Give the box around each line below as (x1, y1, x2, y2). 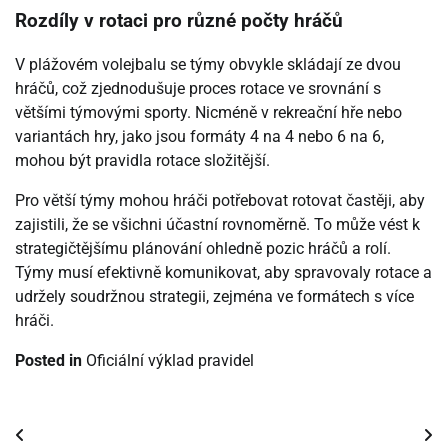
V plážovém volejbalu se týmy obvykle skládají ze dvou (15, 55, 401, 75)
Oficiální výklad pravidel (86, 351, 254, 371)
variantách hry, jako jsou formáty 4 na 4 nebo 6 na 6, (15, 127, 384, 147)
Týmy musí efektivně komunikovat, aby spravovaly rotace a (15, 263, 432, 283)
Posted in (15, 351, 86, 371)
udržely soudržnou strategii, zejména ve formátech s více (15, 287, 414, 307)
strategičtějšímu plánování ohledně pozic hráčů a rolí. (15, 239, 391, 259)
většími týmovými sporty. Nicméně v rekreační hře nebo (15, 103, 402, 123)
